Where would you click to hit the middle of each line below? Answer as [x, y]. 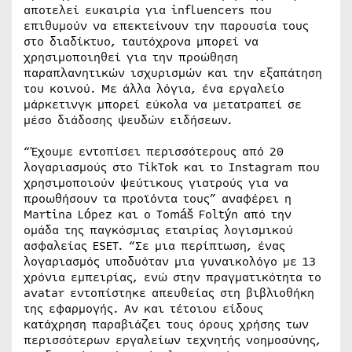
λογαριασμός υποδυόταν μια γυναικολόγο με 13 [170, 262]
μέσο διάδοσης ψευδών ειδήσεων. [128, 121]
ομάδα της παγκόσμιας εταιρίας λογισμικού [158, 231]
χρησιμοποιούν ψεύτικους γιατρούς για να [156, 183]
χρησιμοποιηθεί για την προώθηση [131, 58]
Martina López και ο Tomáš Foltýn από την [158, 215]
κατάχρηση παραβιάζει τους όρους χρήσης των [166, 325]
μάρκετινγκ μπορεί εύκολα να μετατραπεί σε [163, 105]
